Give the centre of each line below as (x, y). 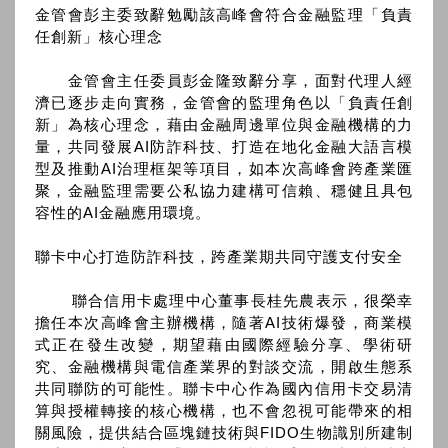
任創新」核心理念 (99, 37)
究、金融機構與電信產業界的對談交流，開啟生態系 (224, 367)
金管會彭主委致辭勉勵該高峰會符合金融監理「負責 (224, 15)
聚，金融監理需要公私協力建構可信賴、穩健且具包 (224, 191)
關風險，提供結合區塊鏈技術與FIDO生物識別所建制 (224, 433)
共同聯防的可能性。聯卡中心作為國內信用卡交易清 (224, 389)
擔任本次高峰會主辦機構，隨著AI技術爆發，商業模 (224, 323)
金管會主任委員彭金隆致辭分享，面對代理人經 (224, 81)
